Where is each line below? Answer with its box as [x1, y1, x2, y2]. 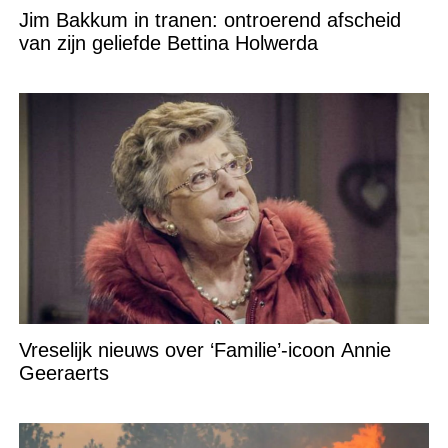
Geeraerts [18, 362, 109, 385]
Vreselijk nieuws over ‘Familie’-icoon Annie [18, 339, 391, 362]
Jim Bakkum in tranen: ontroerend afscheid [18, 9, 401, 32]
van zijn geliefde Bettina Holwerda [18, 32, 318, 55]
